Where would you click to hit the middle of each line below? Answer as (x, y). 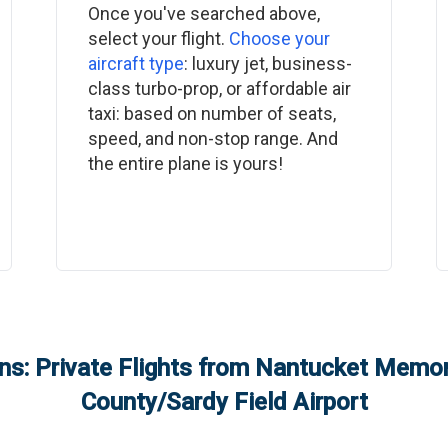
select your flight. (158, 38)
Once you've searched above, (203, 13)
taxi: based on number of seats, (211, 113)
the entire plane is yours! (185, 163)
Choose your (279, 38)
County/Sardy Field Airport (224, 402)
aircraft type (135, 63)
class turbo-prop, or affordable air (219, 88)
